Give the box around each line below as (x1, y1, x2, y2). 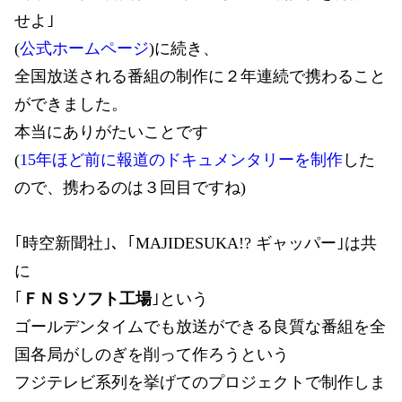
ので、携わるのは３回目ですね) (14, 178, 246, 197)
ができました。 (14, 94, 127, 113)
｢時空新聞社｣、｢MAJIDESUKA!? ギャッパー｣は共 (14, 233, 377, 252)
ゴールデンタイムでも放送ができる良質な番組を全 (14, 317, 386, 336)
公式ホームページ (20, 39, 149, 57)
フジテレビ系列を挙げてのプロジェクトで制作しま (14, 372, 386, 391)
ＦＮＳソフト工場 (22, 289, 152, 308)
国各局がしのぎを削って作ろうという (14, 345, 289, 363)
